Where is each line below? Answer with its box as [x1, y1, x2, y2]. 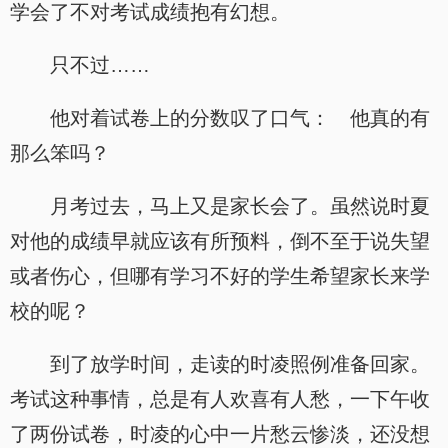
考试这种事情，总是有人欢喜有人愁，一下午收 [10, 388, 430, 410]
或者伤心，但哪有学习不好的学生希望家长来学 [10, 265, 430, 287]
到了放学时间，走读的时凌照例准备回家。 [50, 353, 430, 375]
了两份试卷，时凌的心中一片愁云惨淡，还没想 [10, 423, 430, 445]
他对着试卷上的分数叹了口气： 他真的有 [50, 107, 430, 129]
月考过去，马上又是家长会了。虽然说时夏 [50, 195, 430, 217]
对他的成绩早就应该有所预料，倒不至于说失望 [10, 230, 430, 252]
